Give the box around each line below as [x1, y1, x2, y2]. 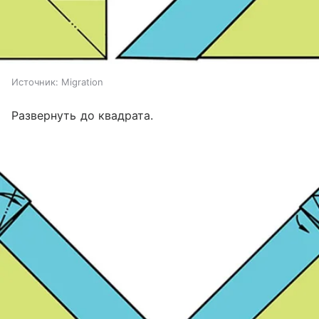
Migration [61, 76, 103, 88]
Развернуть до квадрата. [11, 108, 154, 122]
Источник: [11, 76, 58, 88]
